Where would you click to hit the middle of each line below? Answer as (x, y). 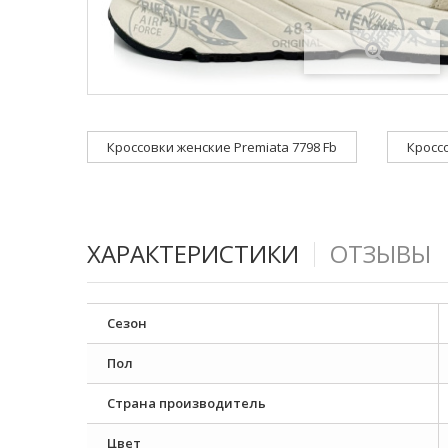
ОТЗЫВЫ (380, 253)
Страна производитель (186, 403)
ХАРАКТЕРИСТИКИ (193, 253)
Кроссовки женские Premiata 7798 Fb (222, 147)
